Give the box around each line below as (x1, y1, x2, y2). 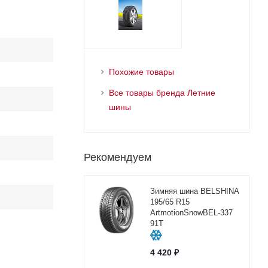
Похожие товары (108, 67, 174, 77)
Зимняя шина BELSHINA (150, 187, 239, 196)
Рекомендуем (83, 151, 151, 163)
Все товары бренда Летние (108, 88, 215, 98)
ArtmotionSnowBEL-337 (150, 208, 233, 217)
